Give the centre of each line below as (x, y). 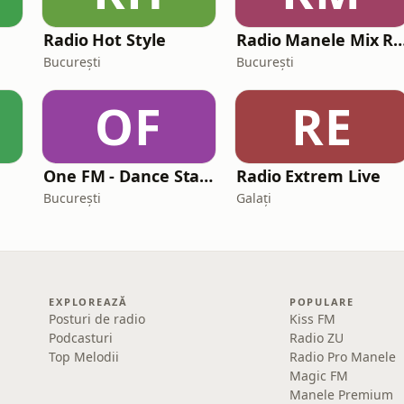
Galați (254, 198)
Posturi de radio (97, 319)
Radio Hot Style (105, 40)
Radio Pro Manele (342, 357)
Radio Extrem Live (308, 176)
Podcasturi (81, 338)
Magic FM (318, 376)
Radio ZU (316, 338)
